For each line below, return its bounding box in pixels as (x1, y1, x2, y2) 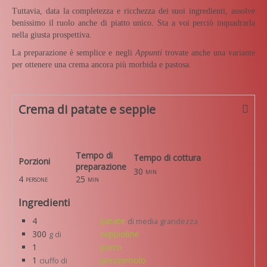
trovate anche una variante (162, 48, 256, 57)
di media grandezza (128, 216, 198, 226)
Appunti (132, 48, 162, 57)
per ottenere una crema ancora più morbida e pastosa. (12, 60, 191, 69)
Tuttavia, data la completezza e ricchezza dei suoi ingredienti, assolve (12, 6, 255, 15)
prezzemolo (100, 254, 146, 266)
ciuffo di (39, 255, 67, 266)
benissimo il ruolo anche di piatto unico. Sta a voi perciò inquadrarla (12, 18, 255, 27)
